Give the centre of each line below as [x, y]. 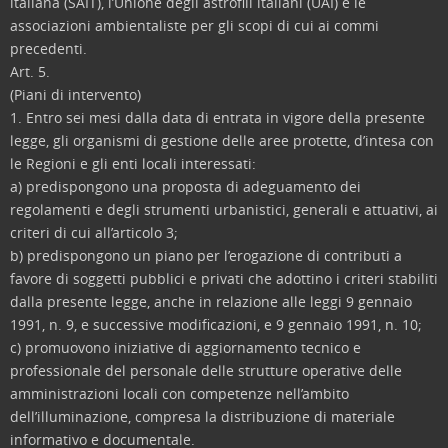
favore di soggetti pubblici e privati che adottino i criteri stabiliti [224, 278]
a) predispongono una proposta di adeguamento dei [185, 186]
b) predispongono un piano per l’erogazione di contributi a [206, 255]
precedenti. [48, 48]
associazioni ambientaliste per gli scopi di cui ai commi [194, 25]
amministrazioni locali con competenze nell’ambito [179, 393]
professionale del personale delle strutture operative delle [206, 370]
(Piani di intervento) [75, 94]
